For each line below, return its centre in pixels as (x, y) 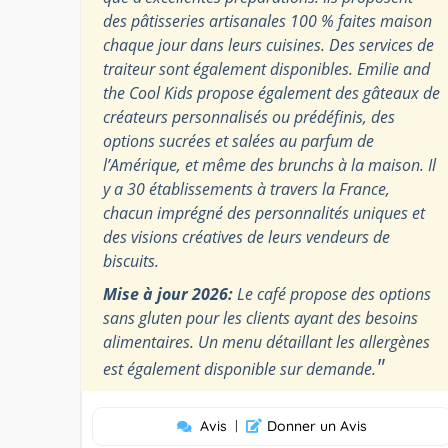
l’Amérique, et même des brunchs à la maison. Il (269, 164)
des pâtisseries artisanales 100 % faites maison (267, 20)
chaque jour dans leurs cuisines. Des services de (268, 44)
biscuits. (131, 260)
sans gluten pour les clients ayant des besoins (260, 317)
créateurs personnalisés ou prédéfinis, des (249, 116)
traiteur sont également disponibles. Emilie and (266, 68)
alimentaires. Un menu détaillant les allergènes (266, 341)
